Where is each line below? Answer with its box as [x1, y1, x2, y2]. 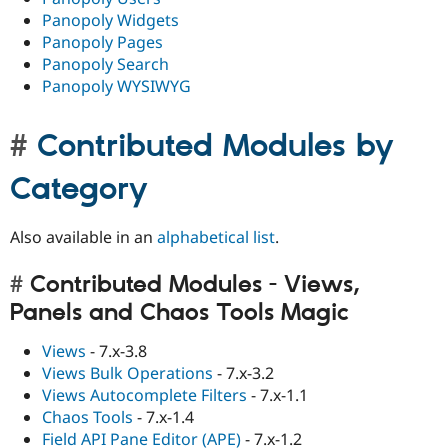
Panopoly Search [42, 53, 169, 76]
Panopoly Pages [42, 31, 163, 54]
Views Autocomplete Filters [42, 384, 247, 407]
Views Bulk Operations [42, 362, 213, 385]
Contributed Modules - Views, [30, 269, 360, 300]
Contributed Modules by [37, 127, 394, 168]
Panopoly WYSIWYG [42, 75, 191, 98]
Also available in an [10, 226, 157, 249]
